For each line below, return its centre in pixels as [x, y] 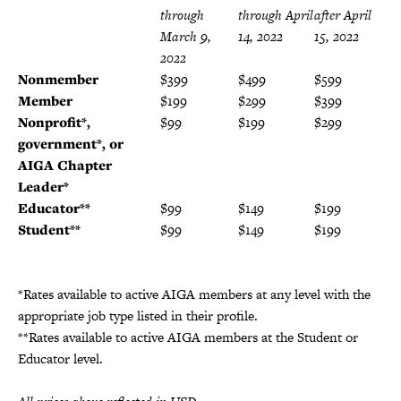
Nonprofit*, [54, 122]
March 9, [186, 36]
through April [276, 14]
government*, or [71, 143]
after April [343, 14]
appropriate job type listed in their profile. [138, 315]
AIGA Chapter [65, 165]
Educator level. [60, 358]
